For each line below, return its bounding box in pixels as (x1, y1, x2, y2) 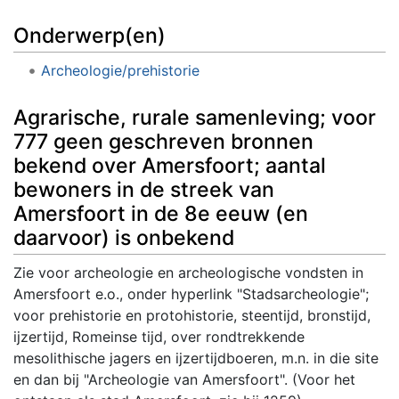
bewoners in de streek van (13, 176, 274, 202)
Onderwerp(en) (13, 23, 166, 49)
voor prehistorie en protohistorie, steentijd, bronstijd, (13, 305, 370, 324)
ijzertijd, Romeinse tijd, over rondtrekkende (13, 327, 305, 346)
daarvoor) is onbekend (13, 224, 234, 250)
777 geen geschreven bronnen (13, 128, 313, 154)
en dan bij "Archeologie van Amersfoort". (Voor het (13, 370, 355, 388)
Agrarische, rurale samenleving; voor (13, 104, 376, 130)
